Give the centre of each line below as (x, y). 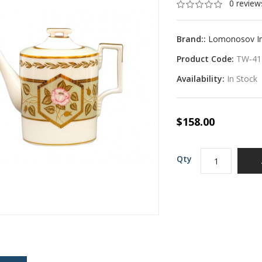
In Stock (242, 79)
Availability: (202, 79)
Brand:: (193, 39)
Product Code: (207, 59)
